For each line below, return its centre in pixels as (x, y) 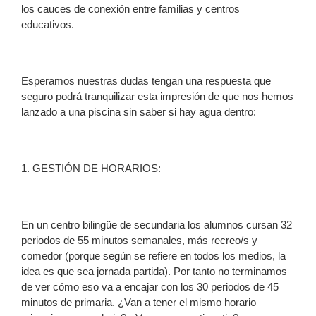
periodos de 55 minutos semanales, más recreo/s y (139, 240)
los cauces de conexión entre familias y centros (130, 8)
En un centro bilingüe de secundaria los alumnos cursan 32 (157, 224)
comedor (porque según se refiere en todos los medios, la (153, 255)
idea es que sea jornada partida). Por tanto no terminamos (154, 271)
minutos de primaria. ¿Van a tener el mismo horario (139, 302)
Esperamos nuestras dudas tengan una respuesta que (146, 80)
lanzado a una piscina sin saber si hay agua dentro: (139, 111)
